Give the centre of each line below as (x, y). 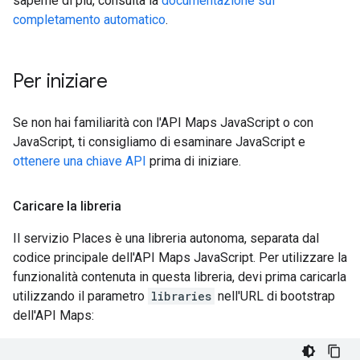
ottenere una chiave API (80, 162)
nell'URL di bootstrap (275, 297)
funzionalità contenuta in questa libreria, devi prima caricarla (180, 277)
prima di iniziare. (194, 162)
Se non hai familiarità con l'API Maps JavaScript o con (163, 123)
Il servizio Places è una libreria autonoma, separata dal (166, 239)
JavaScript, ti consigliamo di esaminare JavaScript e (159, 142)
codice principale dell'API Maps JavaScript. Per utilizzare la (180, 258)
